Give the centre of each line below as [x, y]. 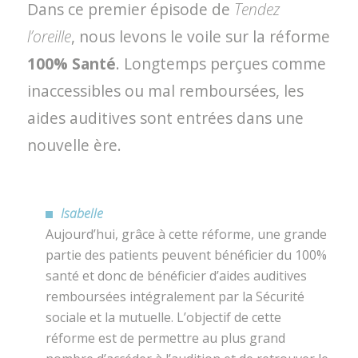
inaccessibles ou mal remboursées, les [165, 90]
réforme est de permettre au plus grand [165, 338]
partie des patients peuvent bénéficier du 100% [186, 255]
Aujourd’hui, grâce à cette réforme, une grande [186, 235]
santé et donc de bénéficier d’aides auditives [176, 276]
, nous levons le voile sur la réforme [200, 36]
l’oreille [49, 36]
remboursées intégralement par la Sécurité [175, 297]
